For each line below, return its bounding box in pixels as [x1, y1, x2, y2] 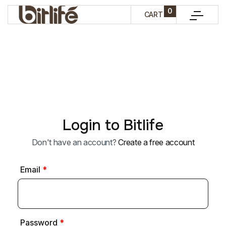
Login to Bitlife [63, 116, 163, 135]
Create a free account [118, 137, 195, 147]
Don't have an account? [31, 137, 119, 147]
